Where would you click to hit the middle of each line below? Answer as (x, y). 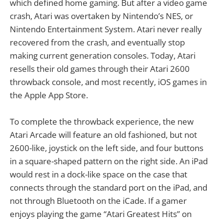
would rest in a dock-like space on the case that (99, 175)
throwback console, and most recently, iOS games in (108, 82)
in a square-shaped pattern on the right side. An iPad (109, 161)
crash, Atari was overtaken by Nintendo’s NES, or (101, 16)
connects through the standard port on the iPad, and (109, 188)
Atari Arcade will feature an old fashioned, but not (103, 135)
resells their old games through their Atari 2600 (100, 69)
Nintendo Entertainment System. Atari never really (106, 29)
